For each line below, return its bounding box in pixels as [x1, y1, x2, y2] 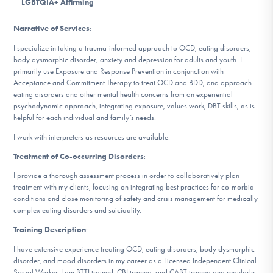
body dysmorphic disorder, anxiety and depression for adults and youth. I [13, 55, 243, 65]
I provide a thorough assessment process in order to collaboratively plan [13, 171, 240, 180]
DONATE [112, 4, 161, 21]
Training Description [13, 225, 87, 235]
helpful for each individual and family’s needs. [13, 113, 157, 122]
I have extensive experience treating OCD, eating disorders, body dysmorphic [13, 244, 255, 253]
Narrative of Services [13, 24, 90, 34]
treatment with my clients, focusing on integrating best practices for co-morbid [13, 182, 255, 192]
